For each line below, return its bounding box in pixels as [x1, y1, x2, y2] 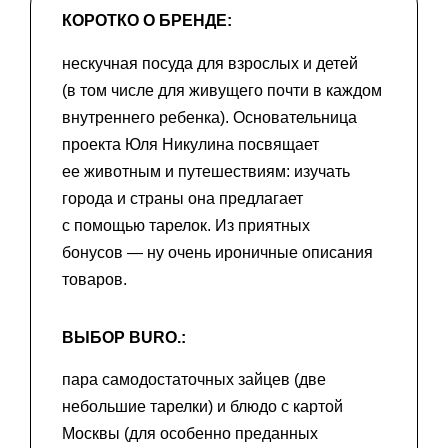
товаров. [62, 270, 127, 288]
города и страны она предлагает [62, 189, 303, 207]
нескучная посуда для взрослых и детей [62, 54, 358, 72]
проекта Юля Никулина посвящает [62, 135, 319, 153]
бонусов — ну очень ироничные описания [62, 243, 373, 261]
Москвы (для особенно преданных [62, 425, 318, 443]
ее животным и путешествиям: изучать [62, 162, 350, 180]
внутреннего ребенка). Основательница [62, 108, 357, 126]
